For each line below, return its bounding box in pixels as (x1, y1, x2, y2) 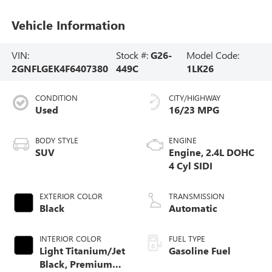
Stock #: (116, 48, 151, 61)
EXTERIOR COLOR (39, 190, 103, 201)
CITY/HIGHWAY (169, 92, 220, 103)
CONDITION (35, 92, 78, 103)
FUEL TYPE (169, 233, 205, 243)
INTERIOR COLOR (39, 233, 101, 243)
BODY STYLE (35, 134, 78, 145)
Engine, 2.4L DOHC (169, 145, 254, 158)
